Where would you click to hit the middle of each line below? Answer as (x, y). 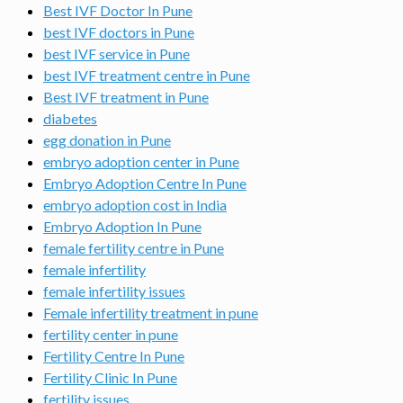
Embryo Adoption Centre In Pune (145, 183)
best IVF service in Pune (116, 54)
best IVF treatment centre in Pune (147, 75)
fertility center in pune (111, 334)
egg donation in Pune (107, 140)
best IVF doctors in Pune (119, 32)
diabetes (70, 118)
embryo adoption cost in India (135, 205)
